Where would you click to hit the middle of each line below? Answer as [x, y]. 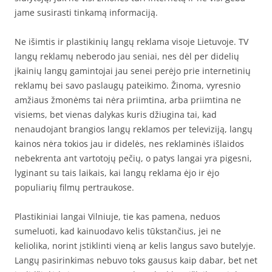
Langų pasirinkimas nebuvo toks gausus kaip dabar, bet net [136, 260]
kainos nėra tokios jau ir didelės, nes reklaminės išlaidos [129, 144]
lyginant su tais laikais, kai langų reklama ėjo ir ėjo [117, 173]
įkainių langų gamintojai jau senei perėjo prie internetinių [133, 71]
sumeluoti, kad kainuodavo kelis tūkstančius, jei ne [118, 231]
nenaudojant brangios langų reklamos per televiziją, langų [134, 129]
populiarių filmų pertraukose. [74, 187]
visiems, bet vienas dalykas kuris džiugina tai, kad [116, 114]
